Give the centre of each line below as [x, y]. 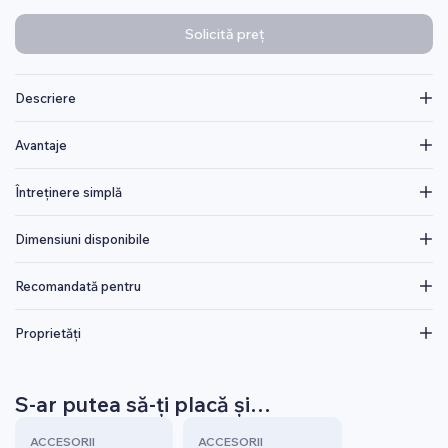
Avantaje [41, 145]
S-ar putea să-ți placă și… [143, 404]
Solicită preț [224, 34]
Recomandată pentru [78, 286]
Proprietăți [48, 333]
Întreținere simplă [68, 192]
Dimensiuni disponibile [82, 239]
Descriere [45, 98]
